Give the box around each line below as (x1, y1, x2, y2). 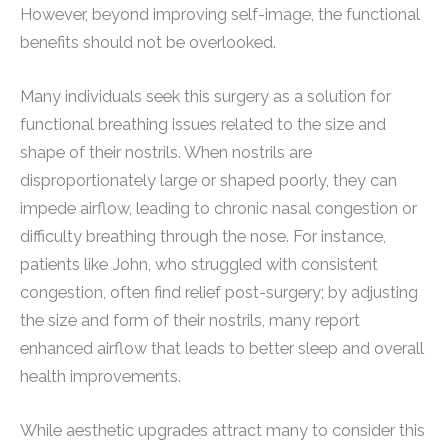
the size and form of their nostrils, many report (20, 310, 360, 330)
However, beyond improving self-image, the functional (20, 4, 420, 24)
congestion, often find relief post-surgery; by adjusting (20, 282, 418, 302)
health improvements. (20, 366, 181, 386)
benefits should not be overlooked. (20, 32, 276, 52)
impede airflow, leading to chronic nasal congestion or (20, 198, 417, 218)
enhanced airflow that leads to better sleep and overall (20, 338, 424, 358)
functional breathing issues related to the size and (20, 114, 386, 134)
